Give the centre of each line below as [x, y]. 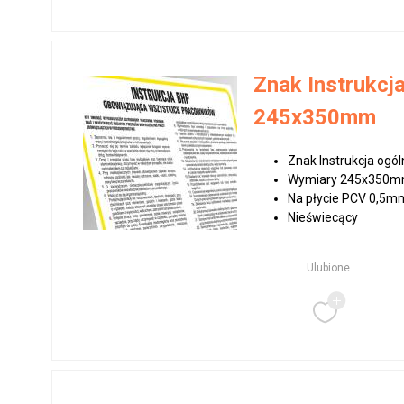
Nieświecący [323, 217]
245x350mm [315, 117]
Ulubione [328, 268]
